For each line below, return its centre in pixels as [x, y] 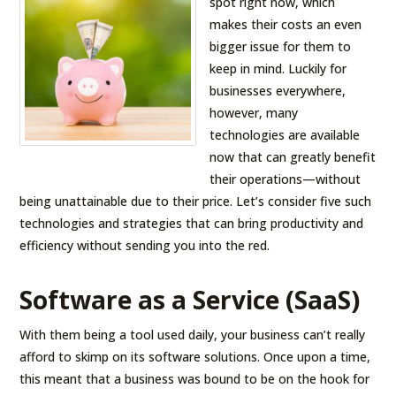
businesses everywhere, [278, 90]
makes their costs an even [286, 24]
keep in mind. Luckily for [278, 68]
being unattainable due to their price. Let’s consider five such [196, 201]
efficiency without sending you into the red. [145, 245]
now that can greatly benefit [293, 156]
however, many [254, 112]
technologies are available [285, 134]
